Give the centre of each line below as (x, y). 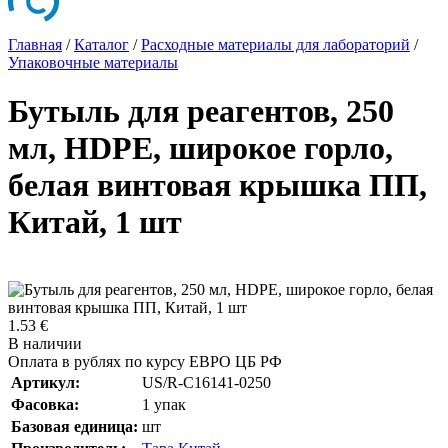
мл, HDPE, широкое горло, (200, 148)
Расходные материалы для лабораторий (275, 44)
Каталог (101, 44)
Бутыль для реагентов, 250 (201, 111)
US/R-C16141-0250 (206, 382)
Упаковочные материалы (93, 62)
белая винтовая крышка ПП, (217, 185)
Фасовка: (45, 404)
